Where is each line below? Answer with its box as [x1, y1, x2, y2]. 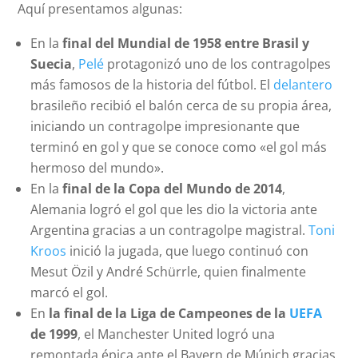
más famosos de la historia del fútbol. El [30, 76, 274, 94]
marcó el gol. [30, 284, 109, 302]
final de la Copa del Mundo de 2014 [62, 180, 283, 198]
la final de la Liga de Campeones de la [49, 304, 290, 323]
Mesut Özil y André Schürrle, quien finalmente [30, 263, 307, 281]
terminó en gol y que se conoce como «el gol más [30, 138, 328, 157]
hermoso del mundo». [30, 159, 165, 177]
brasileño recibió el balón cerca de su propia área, [30, 97, 332, 115]
